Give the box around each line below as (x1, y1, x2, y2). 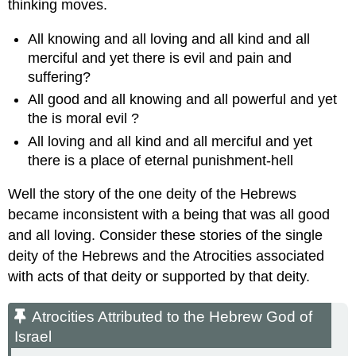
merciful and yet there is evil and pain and (28, 49, 292, 66)
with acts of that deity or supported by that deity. (8, 269, 311, 285)
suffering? (28, 68, 91, 85)
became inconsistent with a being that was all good (8, 207, 331, 223)
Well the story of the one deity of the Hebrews (8, 186, 297, 203)
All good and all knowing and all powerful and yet (28, 91, 338, 108)
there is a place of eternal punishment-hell (28, 152, 294, 168)
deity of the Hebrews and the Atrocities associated (8, 248, 325, 265)
